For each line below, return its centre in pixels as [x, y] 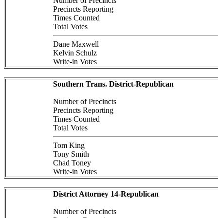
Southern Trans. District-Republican [113, 84]
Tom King [69, 145]
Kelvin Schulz [75, 53]
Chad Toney [72, 163]
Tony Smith [71, 154]
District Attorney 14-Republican [106, 194]
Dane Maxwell [76, 44]
